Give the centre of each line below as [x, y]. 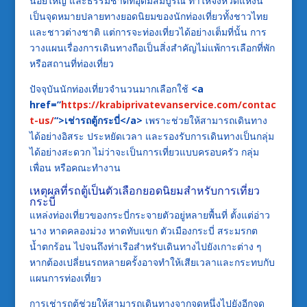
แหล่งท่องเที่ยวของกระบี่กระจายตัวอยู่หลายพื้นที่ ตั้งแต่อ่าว [149, 214]
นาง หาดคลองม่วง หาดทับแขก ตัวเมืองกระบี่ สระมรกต [143, 230]
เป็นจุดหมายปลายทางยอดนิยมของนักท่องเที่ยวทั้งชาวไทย [148, 16]
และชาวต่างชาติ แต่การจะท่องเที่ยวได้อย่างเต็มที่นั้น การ [148, 32]
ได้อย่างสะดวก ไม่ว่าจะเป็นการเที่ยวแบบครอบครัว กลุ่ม [144, 151]
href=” [45, 104]
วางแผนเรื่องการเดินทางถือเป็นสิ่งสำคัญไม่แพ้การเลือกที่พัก [152, 47]
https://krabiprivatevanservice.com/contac [168, 104]
